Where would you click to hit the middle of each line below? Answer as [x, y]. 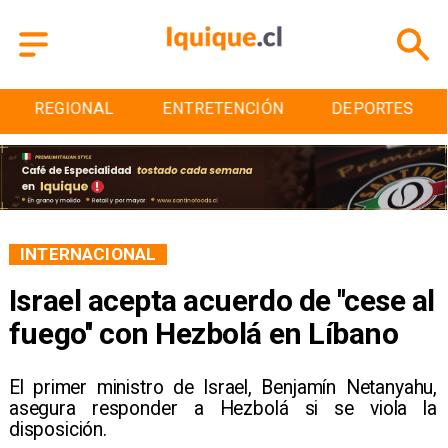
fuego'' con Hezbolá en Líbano [203, 333]
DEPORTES [372, 109]
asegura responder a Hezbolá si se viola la [223, 409]
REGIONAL [74, 109]
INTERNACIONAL [88, 253]
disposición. [58, 430]
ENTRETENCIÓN [223, 109]
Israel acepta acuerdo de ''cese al [221, 300]
